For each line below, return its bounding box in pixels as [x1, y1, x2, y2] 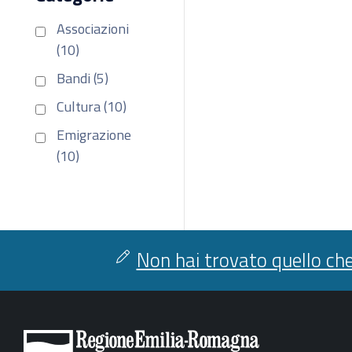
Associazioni [57, 17, 130, 39]
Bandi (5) [57, 67, 109, 89]
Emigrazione [57, 123, 132, 145]
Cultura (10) [57, 95, 127, 117]
